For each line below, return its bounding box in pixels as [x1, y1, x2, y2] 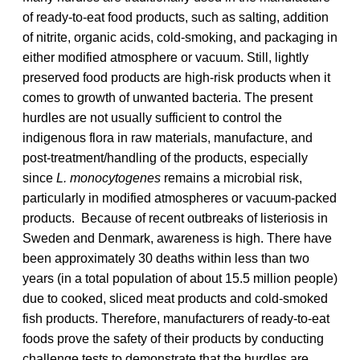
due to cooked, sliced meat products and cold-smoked [22, 291, 328, 305]
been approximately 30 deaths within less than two [22, 251, 309, 265]
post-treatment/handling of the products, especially [22, 150, 308, 165]
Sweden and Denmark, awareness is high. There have [22, 231, 332, 245]
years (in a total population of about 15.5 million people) [22, 271, 337, 285]
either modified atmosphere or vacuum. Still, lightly [22, 50, 309, 64]
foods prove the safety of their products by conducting [22, 331, 324, 346]
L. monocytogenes [56, 170, 161, 185]
